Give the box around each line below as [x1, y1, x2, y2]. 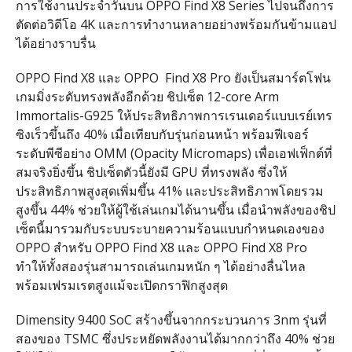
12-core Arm [203, 87, 279, 105]
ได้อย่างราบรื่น [15, 34, 96, 52]
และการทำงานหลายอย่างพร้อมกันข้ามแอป [97, 15, 336, 33]
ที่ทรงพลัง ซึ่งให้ [200, 163, 288, 181]
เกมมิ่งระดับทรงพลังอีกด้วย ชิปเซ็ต [15, 87, 203, 105]
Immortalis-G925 [15, 106, 117, 124]
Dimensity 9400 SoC [15, 310, 135, 328]
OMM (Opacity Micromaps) [90, 144, 255, 162]
